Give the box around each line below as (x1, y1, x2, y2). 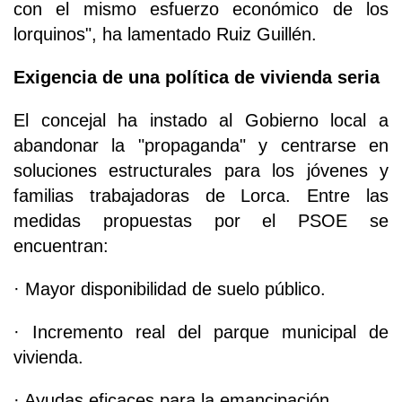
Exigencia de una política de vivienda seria (13, 67, 380, 88)
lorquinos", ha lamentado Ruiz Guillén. (13, 24, 317, 45)
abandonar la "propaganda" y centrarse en (13, 135, 389, 156)
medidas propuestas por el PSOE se (13, 211, 389, 232)
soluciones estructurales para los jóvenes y (13, 161, 389, 181)
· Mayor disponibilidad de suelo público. (13, 279, 326, 300)
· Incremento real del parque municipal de (13, 322, 389, 343)
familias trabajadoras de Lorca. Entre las (13, 186, 389, 206)
